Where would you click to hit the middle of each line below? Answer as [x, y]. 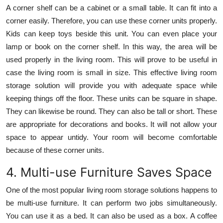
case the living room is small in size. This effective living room [111, 72]
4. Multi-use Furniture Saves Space [109, 172]
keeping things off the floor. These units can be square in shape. [111, 98]
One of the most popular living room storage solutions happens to [111, 190]
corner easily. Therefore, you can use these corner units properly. [111, 20]
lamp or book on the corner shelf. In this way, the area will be [111, 46]
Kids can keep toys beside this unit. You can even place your [111, 33]
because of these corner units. [55, 150]
